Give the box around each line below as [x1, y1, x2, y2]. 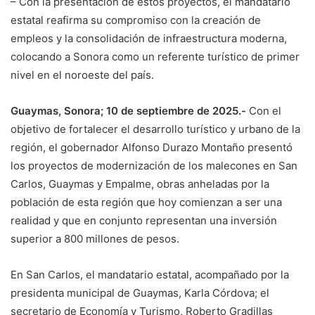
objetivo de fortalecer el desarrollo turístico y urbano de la [11, 122, 300, 136]
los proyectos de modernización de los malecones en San [11, 159, 297, 173]
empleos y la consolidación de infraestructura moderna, [11, 32, 287, 46]
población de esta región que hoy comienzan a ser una [11, 195, 282, 210]
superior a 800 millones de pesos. [11, 232, 179, 246]
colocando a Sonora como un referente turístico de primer [11, 50, 300, 64]
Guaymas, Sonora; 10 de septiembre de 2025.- [11, 104, 246, 118]
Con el [246, 104, 281, 118]
